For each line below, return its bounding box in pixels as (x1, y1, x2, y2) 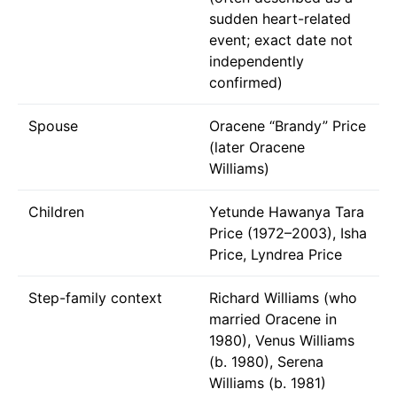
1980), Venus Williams (209, 331, 354, 349)
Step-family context (28, 288, 162, 307)
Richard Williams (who (209, 288, 357, 307)
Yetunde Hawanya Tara (209, 202, 364, 221)
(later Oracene (209, 137, 305, 156)
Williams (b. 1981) (209, 373, 326, 392)
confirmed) (209, 73, 283, 91)
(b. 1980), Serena (209, 352, 323, 370)
